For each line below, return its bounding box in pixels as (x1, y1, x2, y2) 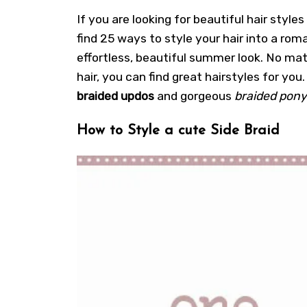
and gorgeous (154, 88, 234, 103)
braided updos (77, 88, 154, 103)
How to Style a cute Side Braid (77, 123, 280, 138)
